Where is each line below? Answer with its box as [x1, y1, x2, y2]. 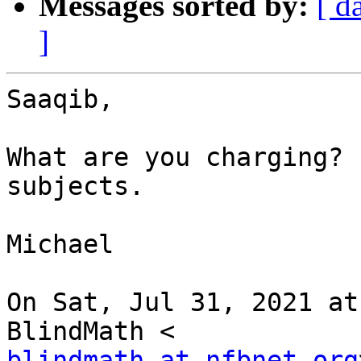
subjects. [6, 172, 144, 201]
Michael [6, 230, 114, 259]
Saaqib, [6, 85, 114, 114]
